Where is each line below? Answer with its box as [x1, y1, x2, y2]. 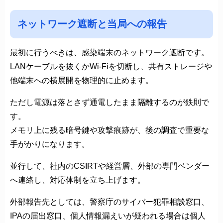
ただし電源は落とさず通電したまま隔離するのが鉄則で [10, 98, 209, 107]
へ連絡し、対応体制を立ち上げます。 [10, 176, 145, 185]
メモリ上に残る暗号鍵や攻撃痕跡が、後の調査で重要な [10, 126, 209, 135]
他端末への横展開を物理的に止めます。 [10, 76, 153, 85]
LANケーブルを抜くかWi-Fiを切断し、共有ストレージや [10, 62, 212, 71]
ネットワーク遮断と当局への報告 [17, 18, 167, 30]
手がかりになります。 [10, 140, 90, 149]
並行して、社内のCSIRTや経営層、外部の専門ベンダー [10, 162, 210, 171]
